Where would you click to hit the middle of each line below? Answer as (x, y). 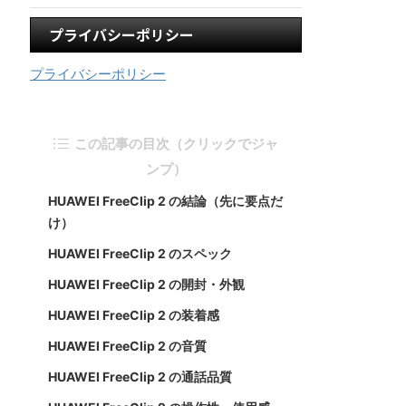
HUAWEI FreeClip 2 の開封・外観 (146, 284)
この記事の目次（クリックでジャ (176, 143)
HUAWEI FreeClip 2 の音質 (127, 345)
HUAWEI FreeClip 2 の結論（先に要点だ (165, 200)
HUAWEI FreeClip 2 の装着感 (134, 314)
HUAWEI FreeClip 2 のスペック (140, 253)
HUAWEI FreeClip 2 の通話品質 (140, 376)
